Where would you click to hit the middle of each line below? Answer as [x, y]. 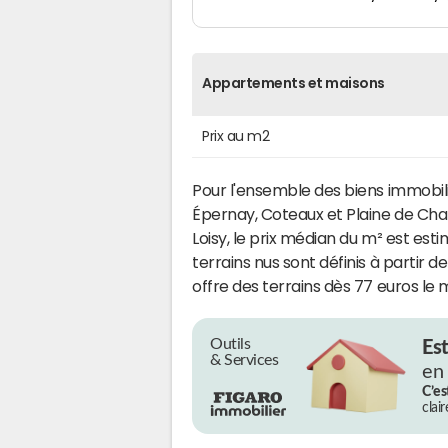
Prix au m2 [236, 135]
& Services [244, 359]
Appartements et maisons [293, 82]
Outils [230, 343]
